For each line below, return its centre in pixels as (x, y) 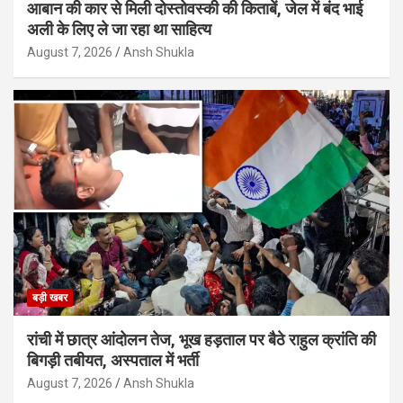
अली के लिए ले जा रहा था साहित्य (119, 30)
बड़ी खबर (50, 297)
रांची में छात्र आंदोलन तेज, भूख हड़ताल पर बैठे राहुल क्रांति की (201, 339)
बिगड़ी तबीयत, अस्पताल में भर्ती (113, 360)
